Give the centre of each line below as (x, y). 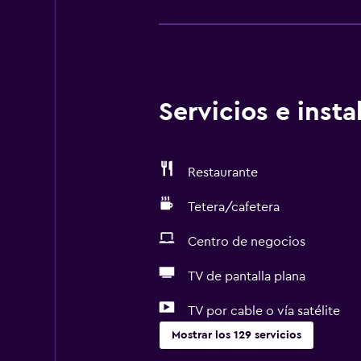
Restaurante (222, 172)
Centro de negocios (246, 242)
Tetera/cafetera (233, 207)
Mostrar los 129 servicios (236, 335)
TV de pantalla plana (246, 276)
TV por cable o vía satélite (263, 311)
